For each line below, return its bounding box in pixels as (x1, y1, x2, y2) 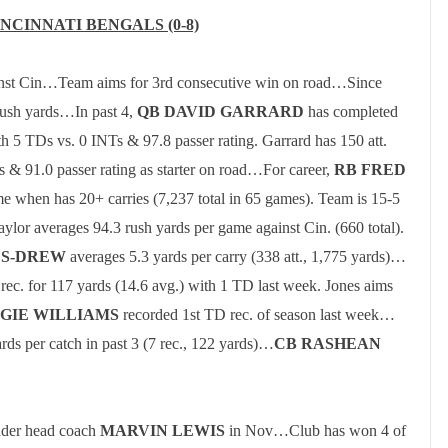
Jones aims (325, 277, 393, 294)
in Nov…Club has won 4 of (225, 422, 406, 439)
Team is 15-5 (318, 190, 400, 207)
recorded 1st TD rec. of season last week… (119, 306, 395, 323)
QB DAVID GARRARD (137, 103, 308, 120)
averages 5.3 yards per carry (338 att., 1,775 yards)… (70, 248, 406, 265)
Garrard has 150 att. (262, 132, 387, 149)
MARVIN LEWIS (100, 422, 225, 439)
